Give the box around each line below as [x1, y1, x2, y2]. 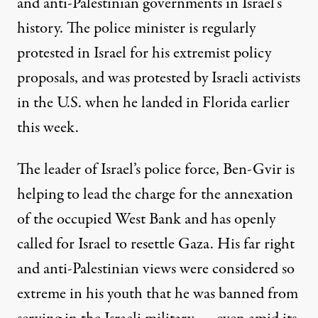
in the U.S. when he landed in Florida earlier [17, 92, 290, 115]
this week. [17, 116, 79, 140]
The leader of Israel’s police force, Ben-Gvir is [17, 158, 295, 182]
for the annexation [175, 183, 293, 207]
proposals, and [17, 67, 108, 90]
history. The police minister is [17, 17, 202, 40]
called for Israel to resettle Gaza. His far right [17, 233, 295, 256]
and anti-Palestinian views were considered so [17, 258, 295, 281]
